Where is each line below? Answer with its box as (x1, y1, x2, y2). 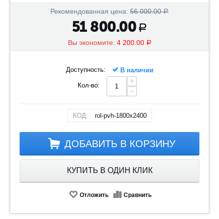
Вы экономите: (67, 39, 117, 46)
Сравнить (124, 192, 152, 198)
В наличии (118, 66, 153, 74)
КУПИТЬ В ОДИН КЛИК (66, 166, 153, 175)
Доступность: (66, 66, 106, 73)
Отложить (80, 192, 109, 198)
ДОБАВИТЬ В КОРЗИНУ (65, 138, 175, 149)
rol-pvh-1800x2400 (94, 112, 147, 119)
